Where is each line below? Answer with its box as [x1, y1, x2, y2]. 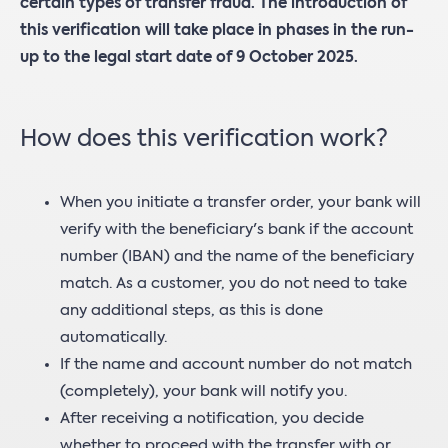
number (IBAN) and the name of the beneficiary [60, 249, 414, 264]
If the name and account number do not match [60, 357, 412, 372]
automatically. [60, 330, 167, 345]
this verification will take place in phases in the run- [20, 23, 414, 38]
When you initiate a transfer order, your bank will [60, 195, 421, 210]
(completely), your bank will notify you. [60, 384, 347, 399]
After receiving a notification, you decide [60, 411, 364, 426]
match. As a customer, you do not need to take [60, 276, 407, 291]
